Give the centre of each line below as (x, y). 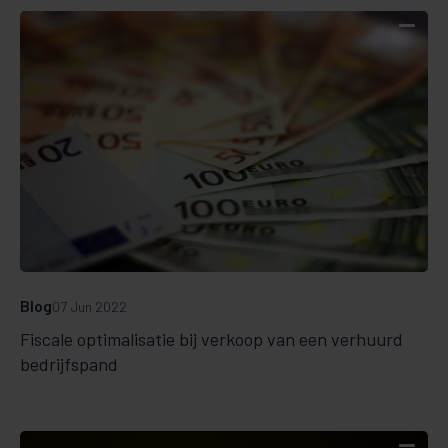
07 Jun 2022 (89, 306)
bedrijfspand (69, 363)
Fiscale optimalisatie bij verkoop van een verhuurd (211, 338)
